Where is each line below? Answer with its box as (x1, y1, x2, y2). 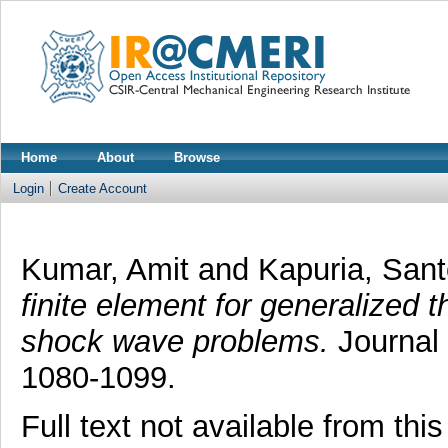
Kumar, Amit (20, 251, 189, 287)
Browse (174, 150, 220, 165)
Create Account (58, 181, 147, 196)
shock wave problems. (20, 323, 329, 359)
